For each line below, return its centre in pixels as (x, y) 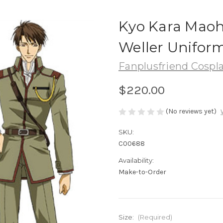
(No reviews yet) (191, 111)
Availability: (136, 161)
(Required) (155, 217)
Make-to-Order (142, 172)
